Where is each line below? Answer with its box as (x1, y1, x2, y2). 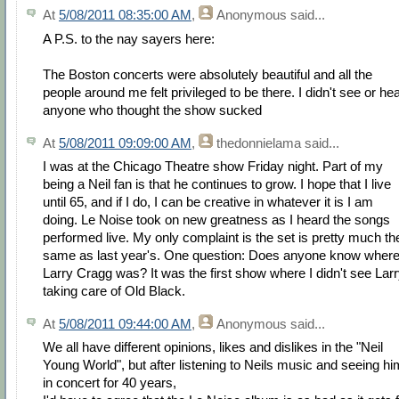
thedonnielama (216, 134, 301, 151)
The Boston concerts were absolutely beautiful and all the (43, 66, 372, 82)
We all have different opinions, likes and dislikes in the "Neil (43, 338, 383, 354)
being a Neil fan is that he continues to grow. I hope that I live (43, 175, 391, 191)
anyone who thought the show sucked (43, 102, 262, 118)
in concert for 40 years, (43, 374, 176, 390)
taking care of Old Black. (43, 282, 185, 298)
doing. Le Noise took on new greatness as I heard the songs (43, 211, 390, 227)
